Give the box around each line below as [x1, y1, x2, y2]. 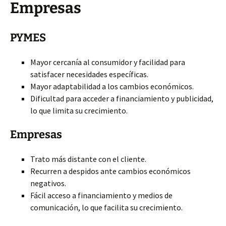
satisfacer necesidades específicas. [30, 69, 148, 79]
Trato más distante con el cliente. [30, 154, 146, 164]
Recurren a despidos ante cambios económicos [30, 166, 191, 176]
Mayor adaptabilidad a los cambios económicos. [30, 81, 194, 91]
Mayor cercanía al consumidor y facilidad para [30, 57, 185, 67]
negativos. [30, 178, 66, 188]
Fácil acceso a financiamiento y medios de [30, 190, 173, 200]
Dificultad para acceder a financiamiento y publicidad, [30, 93, 213, 103]
